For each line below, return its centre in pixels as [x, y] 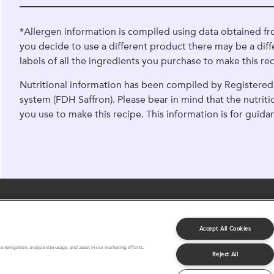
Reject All [225, 254]
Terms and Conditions [206, 247]
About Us [75, 247]
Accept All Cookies [225, 228]
